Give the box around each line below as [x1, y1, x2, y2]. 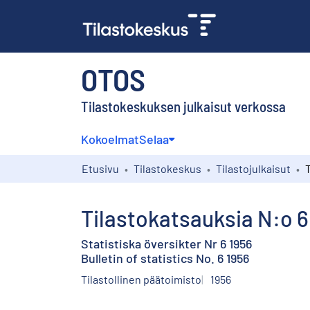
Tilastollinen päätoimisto [81, 272, 201, 286]
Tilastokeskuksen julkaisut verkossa [81, 97, 286, 115]
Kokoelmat [81, 131, 139, 147]
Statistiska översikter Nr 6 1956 [81, 235, 252, 251]
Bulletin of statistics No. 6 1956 [81, 250, 249, 266]
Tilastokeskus [134, 161, 201, 175]
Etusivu [82, 161, 119, 175]
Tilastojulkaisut [216, 161, 291, 175]
